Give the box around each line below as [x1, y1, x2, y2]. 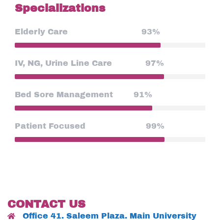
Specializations [15, 2, 105, 15]
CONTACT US [7, 198, 85, 211]
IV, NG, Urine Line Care [15, 59, 112, 68]
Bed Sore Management [15, 90, 113, 99]
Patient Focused [15, 122, 85, 131]
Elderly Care [15, 27, 68, 36]
